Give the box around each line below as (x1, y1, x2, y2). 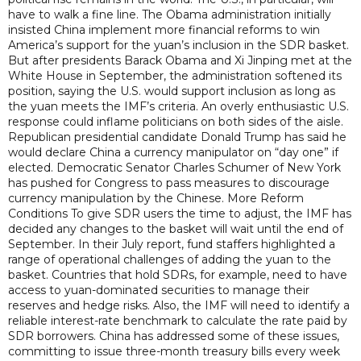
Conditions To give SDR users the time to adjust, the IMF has (8, 206, 351, 221)
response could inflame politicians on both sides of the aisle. (8, 114, 343, 129)
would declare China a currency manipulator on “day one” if (8, 145, 338, 160)
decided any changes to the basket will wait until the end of (8, 222, 343, 236)
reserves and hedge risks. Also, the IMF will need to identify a (8, 298, 350, 313)
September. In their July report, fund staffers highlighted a (8, 237, 335, 251)
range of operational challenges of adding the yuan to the (8, 252, 331, 267)
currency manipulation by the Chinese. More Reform (8, 191, 304, 205)
